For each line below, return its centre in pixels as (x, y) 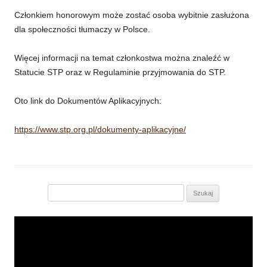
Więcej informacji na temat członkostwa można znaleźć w (122, 58)
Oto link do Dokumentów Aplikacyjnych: (88, 101)
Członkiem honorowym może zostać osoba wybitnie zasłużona (132, 15)
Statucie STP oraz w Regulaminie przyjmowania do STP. (120, 72)
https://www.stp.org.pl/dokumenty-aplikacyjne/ (100, 130)
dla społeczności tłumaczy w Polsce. (82, 30)
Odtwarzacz (155, 220)
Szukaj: (27, 191)
